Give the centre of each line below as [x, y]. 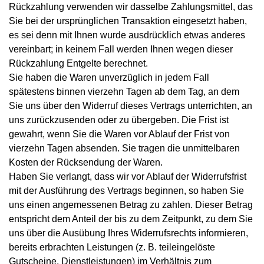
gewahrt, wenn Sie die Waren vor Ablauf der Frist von [119, 134]
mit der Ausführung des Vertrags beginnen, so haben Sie [126, 191]
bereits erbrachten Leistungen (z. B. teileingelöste [112, 247]
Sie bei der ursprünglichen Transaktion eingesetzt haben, [128, 21]
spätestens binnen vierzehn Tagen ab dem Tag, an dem [124, 92]
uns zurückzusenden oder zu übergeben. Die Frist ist [119, 120]
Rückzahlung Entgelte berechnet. [78, 64]
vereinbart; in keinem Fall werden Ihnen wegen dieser [121, 49]
